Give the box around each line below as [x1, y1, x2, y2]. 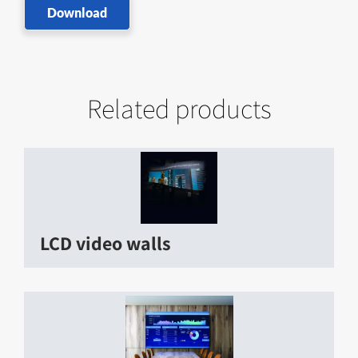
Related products [86, 89, 272, 126]
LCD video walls [40, 229, 171, 256]
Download [47, 4, 107, 20]
